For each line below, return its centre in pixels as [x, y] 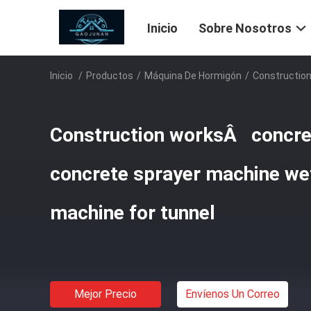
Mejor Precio [106, 294]
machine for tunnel [133, 213]
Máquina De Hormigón [193, 76]
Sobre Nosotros [245, 28]
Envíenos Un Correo [233, 294]
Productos [110, 76]
